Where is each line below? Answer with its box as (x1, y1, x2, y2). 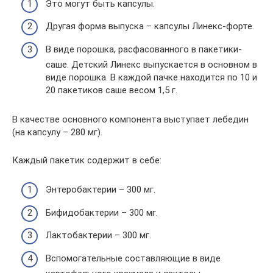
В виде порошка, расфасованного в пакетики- (46, 43, 242, 55)
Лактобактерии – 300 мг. (46, 230, 151, 241)
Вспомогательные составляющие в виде (46, 252, 221, 264)
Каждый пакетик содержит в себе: (12, 154, 161, 166)
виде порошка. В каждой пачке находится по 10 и (46, 71, 257, 83)
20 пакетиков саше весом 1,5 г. (46, 84, 177, 96)
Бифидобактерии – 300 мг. (46, 207, 158, 218)
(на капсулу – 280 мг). (12, 126, 102, 138)
